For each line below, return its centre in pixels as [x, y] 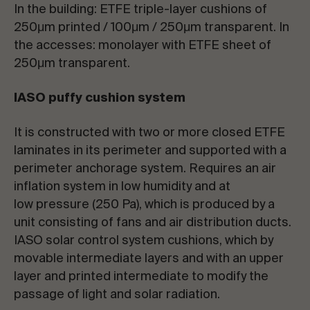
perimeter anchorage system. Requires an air [145, 169]
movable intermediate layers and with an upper [149, 259]
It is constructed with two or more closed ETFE [149, 133]
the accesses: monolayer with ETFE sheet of [143, 46]
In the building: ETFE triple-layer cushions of [140, 10]
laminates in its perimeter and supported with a [150, 151]
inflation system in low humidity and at [122, 187]
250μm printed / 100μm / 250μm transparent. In [152, 28]
